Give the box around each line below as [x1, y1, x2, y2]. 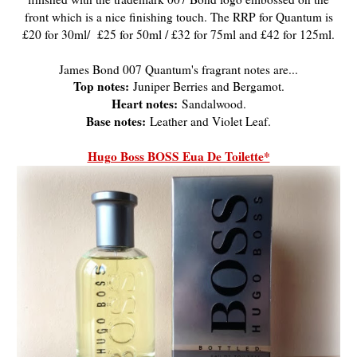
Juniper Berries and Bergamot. [128, 78, 284, 95]
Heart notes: [111, 95, 178, 113]
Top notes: [73, 77, 129, 96]
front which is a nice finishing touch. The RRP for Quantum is [24, 9, 333, 25]
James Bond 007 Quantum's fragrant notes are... [59, 61, 298, 78]
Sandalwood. [177, 96, 246, 112]
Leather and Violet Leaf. [146, 113, 271, 130]
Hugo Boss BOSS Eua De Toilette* [87, 147, 270, 166]
